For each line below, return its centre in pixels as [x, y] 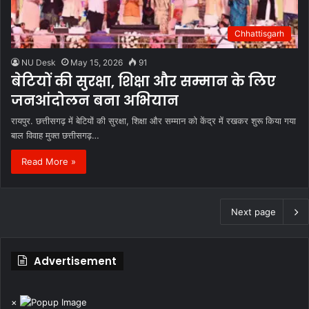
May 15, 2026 [97, 62]
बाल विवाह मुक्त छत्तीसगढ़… [55, 135]
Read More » [49, 161]
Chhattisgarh [259, 33]
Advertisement [75, 261]
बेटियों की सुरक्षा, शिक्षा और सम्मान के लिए [143, 81]
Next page [253, 211]
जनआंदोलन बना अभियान [95, 100]
